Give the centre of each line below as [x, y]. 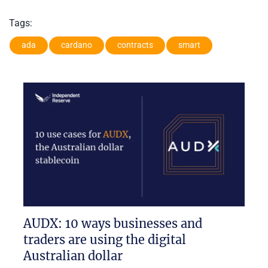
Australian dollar [73, 256]
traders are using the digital [105, 240]
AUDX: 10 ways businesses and [113, 224]
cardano [77, 45]
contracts [135, 45]
